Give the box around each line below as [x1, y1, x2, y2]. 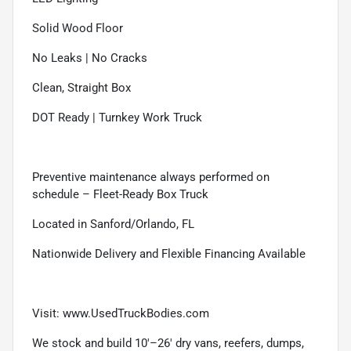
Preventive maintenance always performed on [32, 169, 270, 184]
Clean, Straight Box [32, 80, 131, 95]
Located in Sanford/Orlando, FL [32, 216, 194, 231]
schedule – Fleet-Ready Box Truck [32, 186, 208, 201]
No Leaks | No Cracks [32, 50, 147, 65]
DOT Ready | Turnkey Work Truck [32, 110, 202, 125]
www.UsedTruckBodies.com [63, 306, 209, 320]
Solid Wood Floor [32, 20, 123, 35]
